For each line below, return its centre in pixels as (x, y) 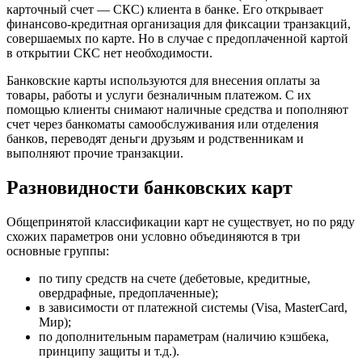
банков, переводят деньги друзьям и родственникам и (155, 138)
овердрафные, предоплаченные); (128, 293)
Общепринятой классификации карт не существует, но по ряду (181, 221)
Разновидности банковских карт (149, 187)
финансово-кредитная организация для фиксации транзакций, (179, 23)
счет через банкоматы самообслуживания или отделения (162, 124)
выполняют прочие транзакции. (95, 153)
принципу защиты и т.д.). (109, 351)
